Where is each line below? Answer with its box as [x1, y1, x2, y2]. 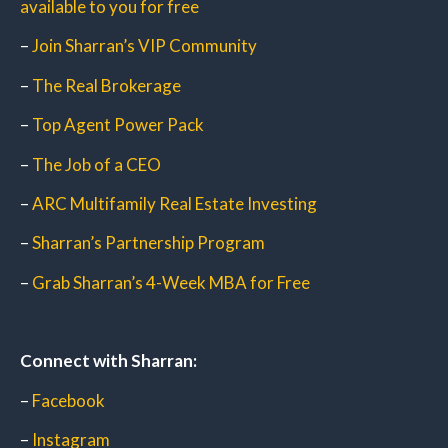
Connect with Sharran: [20, 350, 197, 372]
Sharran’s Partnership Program [32, 232, 265, 254]
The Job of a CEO [32, 153, 161, 175]
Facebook [32, 389, 105, 411]
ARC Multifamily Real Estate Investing [32, 192, 317, 214]
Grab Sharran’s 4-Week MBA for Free [32, 271, 310, 293]
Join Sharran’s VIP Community [32, 35, 257, 57]
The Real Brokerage [32, 74, 181, 96]
